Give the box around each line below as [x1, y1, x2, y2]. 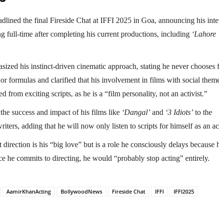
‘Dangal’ [122, 108, 150, 117]
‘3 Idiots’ [165, 108, 193, 117]
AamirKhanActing [6, 188, 51, 196]
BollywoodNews [61, 188, 102, 196]
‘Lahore [192, 30, 216, 39]
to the [193, 108, 212, 117]
